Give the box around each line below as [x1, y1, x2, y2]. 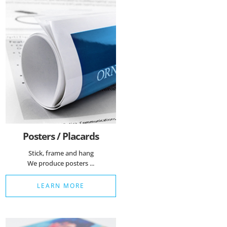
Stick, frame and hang [28, 148, 94, 158]
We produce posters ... [27, 158, 95, 168]
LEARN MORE [37, 181, 85, 190]
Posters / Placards [23, 129, 99, 142]
